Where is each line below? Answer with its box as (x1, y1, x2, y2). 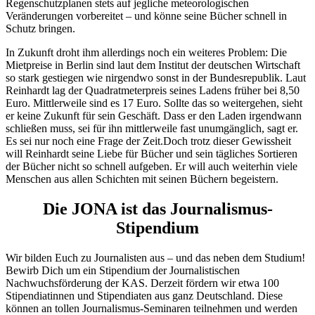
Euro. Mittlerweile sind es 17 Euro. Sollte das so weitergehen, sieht (6, 96, 302, 109)
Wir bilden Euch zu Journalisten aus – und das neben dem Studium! (6, 251, 305, 264)
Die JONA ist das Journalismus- (42, 199, 273, 218)
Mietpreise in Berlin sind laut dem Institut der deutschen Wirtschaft (6, 58, 300, 71)
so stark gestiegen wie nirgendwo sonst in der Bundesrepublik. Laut (6, 71, 306, 84)
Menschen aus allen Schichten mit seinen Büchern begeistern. (6, 172, 281, 185)
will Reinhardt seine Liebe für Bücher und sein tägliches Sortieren (6, 147, 297, 160)
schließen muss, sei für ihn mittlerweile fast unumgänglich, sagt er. (6, 122, 298, 134)
